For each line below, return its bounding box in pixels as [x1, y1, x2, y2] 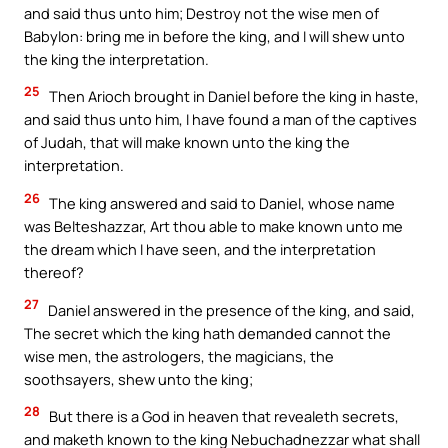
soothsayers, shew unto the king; [24, 368, 253, 389]
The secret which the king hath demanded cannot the [24, 322, 391, 343]
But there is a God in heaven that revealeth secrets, [46, 406, 399, 427]
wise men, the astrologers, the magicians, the [24, 345, 334, 366]
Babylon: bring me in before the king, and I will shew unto [24, 25, 405, 46]
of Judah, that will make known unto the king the [24, 132, 350, 153]
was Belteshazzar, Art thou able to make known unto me [24, 216, 403, 237]
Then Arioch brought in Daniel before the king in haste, [46, 86, 419, 107]
